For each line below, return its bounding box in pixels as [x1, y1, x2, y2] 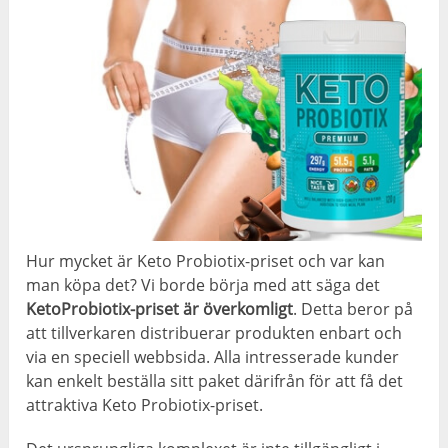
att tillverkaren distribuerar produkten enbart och [26, 322, 403, 345]
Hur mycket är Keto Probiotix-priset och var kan [26, 250, 386, 273]
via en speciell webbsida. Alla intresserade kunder [26, 346, 400, 369]
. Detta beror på [293, 298, 414, 321]
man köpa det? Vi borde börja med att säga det [26, 274, 381, 297]
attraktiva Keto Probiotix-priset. [26, 394, 264, 417]
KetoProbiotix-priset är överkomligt [26, 298, 294, 321]
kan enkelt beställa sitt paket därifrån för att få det [26, 370, 404, 393]
